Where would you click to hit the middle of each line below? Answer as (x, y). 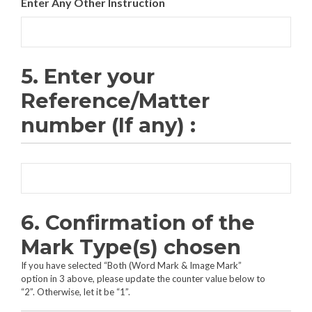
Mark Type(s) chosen (131, 247)
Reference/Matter (115, 101)
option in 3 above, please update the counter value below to (143, 279)
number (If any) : (108, 125)
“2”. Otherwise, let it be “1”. (76, 292)
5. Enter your (88, 77)
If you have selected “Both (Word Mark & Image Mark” (131, 266)
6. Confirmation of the (138, 223)
